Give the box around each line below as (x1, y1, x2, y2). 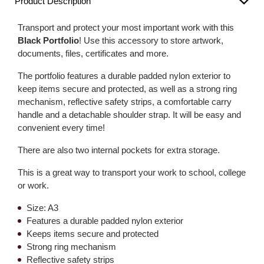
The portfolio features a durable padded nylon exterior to (18, 70, 230, 81)
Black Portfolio (18, 35, 79, 45)
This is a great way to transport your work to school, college (18, 167, 246, 177)
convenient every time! (18, 122, 105, 133)
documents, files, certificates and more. (18, 48, 169, 58)
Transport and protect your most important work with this (18, 22, 234, 32)
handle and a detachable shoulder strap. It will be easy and (18, 109, 241, 120)
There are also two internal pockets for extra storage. (18, 144, 220, 155)
